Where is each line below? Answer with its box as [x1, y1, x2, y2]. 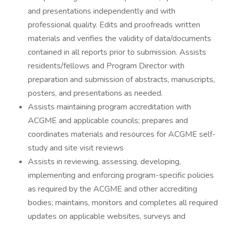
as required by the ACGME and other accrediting [28, 183, 197, 195]
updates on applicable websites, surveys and [28, 211, 185, 222]
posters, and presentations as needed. [28, 88, 163, 99]
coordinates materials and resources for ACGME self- [28, 129, 216, 140]
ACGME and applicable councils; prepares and [28, 115, 188, 126]
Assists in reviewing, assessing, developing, [28, 156, 181, 167]
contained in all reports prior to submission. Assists [28, 47, 206, 58]
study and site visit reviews [28, 142, 124, 154]
